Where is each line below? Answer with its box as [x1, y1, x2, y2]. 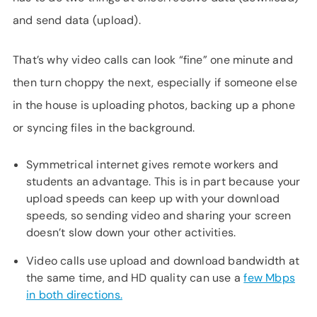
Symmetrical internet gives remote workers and [26, 157, 279, 172]
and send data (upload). [13, 13, 141, 28]
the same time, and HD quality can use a [26, 270, 244, 285]
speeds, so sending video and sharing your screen [26, 208, 291, 223]
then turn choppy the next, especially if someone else [13, 75, 298, 90]
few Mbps [243, 270, 295, 285]
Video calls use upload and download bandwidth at [26, 253, 299, 268]
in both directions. [26, 287, 122, 302]
